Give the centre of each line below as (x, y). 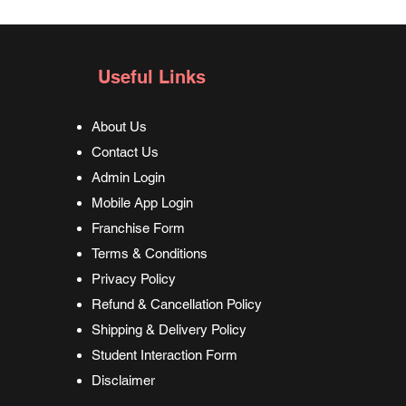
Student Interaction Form (165, 355)
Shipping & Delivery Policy (169, 329)
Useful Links (152, 77)
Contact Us (126, 152)
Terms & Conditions (152, 253)
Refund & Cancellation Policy (177, 304)
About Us (120, 126)
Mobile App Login (143, 203)
